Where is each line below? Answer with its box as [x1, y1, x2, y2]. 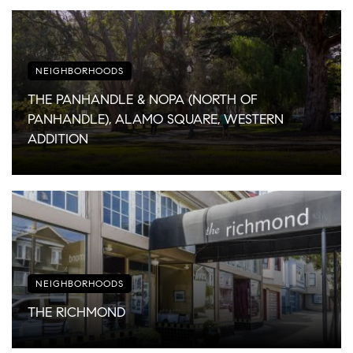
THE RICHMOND [28, 303, 125, 321]
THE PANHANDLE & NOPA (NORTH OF [28, 91, 258, 108]
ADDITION [28, 130, 88, 147]
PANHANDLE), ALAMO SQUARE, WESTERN [28, 110, 284, 128]
